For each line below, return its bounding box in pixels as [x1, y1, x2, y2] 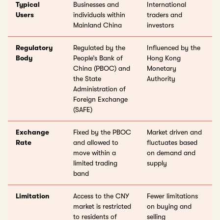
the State [73, 75, 101, 82]
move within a [73, 149, 116, 157]
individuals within [73, 11, 125, 19]
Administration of [73, 85, 126, 93]
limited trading [73, 159, 117, 167]
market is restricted [73, 202, 131, 210]
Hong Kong [147, 54, 181, 62]
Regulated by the [73, 44, 125, 52]
